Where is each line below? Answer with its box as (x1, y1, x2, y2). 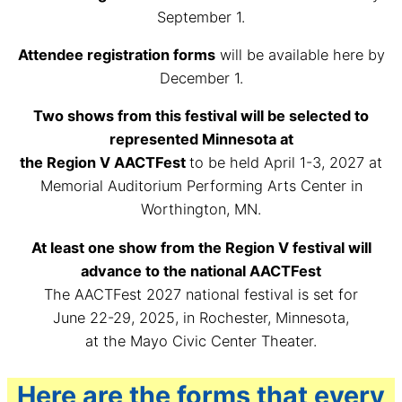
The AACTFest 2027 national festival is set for (44, 284, 358, 303)
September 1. (157, 7, 245, 26)
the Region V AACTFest (20, 153, 189, 172)
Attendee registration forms (17, 45, 215, 64)
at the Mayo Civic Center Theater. (85, 331, 317, 350)
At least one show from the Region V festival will (31, 238, 371, 257)
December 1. (159, 68, 243, 87)
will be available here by (214, 45, 385, 64)
